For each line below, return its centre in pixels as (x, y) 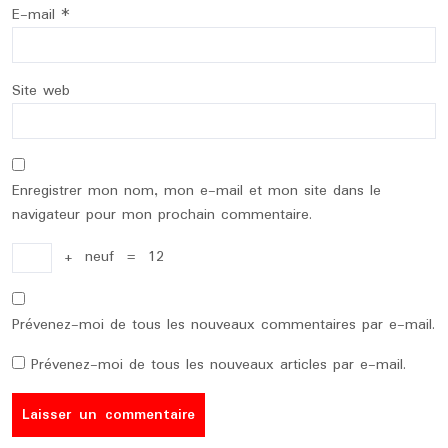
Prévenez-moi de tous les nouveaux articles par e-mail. (218, 365)
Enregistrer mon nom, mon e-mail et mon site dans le (196, 191)
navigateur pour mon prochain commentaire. (162, 215)
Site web (41, 91)
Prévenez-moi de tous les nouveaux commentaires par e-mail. (223, 325)
